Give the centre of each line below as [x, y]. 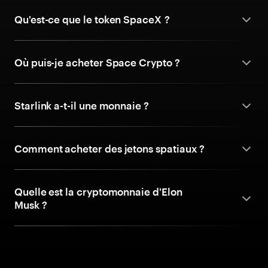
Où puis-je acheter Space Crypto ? [97, 62]
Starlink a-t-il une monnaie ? [82, 105]
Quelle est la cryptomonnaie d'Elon [98, 191]
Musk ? [31, 205]
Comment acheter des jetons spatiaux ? [110, 148]
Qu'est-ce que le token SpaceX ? [92, 19]
